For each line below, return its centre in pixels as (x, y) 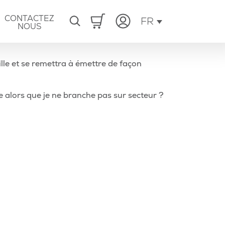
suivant (178, 107)
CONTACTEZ (29, 19)
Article (176, 95)
